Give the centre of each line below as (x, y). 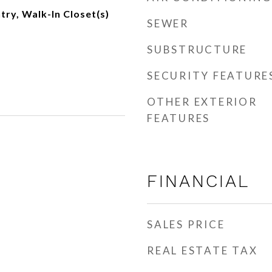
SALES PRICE (186, 224)
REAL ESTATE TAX (202, 250)
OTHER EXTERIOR (202, 102)
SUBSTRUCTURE (197, 49)
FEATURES (178, 118)
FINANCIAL (198, 181)
